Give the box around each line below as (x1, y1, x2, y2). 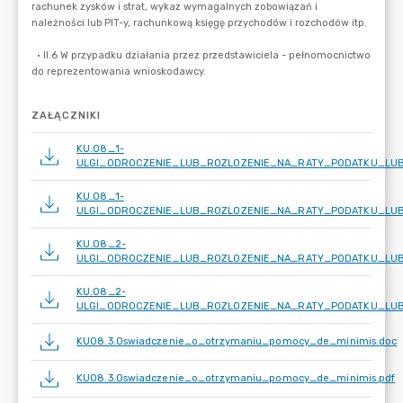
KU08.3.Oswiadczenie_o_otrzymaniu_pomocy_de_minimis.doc (76, 336, 398, 347)
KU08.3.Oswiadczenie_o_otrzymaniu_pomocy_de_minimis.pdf (76, 372, 396, 384)
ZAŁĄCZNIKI (31, 110, 101, 121)
